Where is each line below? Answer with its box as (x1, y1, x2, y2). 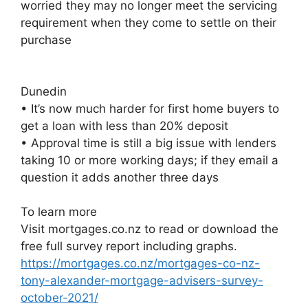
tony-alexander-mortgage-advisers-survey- (21, 273, 263, 287)
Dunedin (21, 84, 67, 98)
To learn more (21, 204, 97, 219)
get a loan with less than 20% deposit (21, 118, 228, 133)
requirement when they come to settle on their (21, 15, 276, 30)
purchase (21, 32, 71, 47)
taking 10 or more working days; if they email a (21, 153, 278, 167)
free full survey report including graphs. (21, 239, 237, 253)
